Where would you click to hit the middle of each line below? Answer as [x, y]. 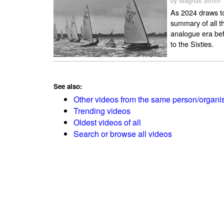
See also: [68, 86]
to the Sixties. [192, 44]
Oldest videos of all [107, 122]
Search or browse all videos [123, 133]
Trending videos [102, 110]
